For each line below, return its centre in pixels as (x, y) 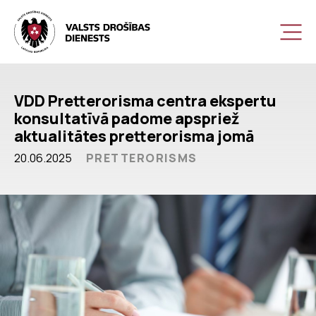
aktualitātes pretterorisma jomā (134, 136)
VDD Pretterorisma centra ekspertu (145, 101)
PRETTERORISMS (142, 158)
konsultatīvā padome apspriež (127, 118)
